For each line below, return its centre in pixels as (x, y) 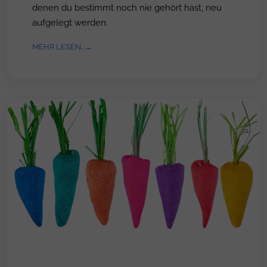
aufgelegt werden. (70, 22)
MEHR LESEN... (58, 46)
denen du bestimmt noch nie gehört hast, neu (127, 7)
